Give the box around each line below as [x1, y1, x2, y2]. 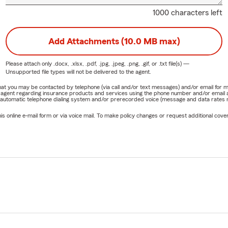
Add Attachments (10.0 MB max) [48, 37, 180, 46]
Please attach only [5, 61, 53, 67]
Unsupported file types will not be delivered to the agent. [5, 69, 151, 75]
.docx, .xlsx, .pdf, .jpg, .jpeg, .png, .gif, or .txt [53, 61, 167, 67]
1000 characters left [153, 9, 223, 17]
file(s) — [166, 61, 189, 67]
